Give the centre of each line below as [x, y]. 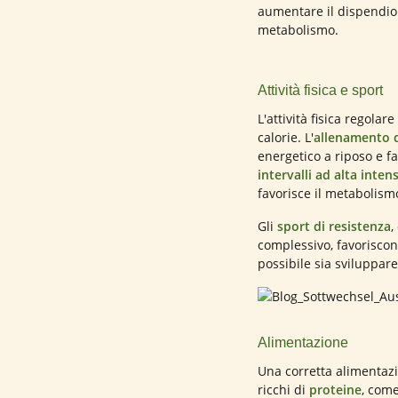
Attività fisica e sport [320, 90]
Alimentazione [303, 342]
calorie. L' [286, 137]
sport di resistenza [334, 226]
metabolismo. [298, 30]
